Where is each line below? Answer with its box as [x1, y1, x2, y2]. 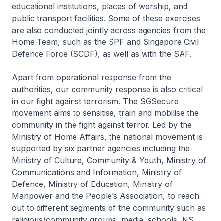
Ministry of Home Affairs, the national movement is [12, 132, 203, 142]
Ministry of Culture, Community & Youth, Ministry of [12, 155, 206, 166]
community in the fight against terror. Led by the [12, 120, 192, 130]
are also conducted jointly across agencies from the [12, 25, 206, 36]
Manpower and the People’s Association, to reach [12, 191, 199, 201]
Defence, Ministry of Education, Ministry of [12, 179, 173, 189]
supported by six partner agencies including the [12, 144, 190, 154]
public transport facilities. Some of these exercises [12, 13, 200, 24]
